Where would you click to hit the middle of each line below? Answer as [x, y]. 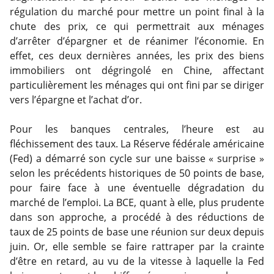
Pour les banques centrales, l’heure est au [137, 129]
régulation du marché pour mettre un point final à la [137, 12]
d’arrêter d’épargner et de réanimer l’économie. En [137, 41]
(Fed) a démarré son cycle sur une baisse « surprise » [137, 158]
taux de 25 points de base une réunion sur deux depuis [137, 232]
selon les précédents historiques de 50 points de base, [137, 173]
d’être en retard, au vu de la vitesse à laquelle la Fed [137, 261]
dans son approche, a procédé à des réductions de [137, 217]
